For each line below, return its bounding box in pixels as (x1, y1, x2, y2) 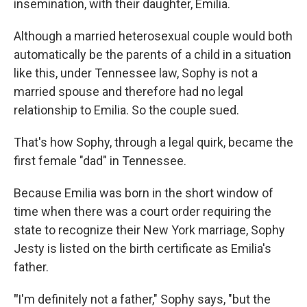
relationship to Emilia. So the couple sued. (14, 103, 239, 118)
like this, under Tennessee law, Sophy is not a (14, 66, 258, 81)
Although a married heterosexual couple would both (14, 29, 293, 44)
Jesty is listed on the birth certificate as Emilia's (14, 241, 271, 256)
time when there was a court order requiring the (14, 204, 271, 219)
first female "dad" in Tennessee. (14, 153, 186, 169)
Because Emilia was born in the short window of (14, 186, 273, 201)
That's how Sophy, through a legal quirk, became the (14, 135, 293, 150)
